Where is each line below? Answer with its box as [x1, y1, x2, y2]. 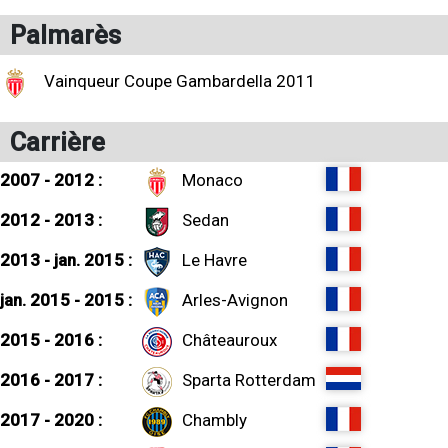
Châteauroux [182, 330, 277, 350]
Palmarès [10, 20, 121, 50]
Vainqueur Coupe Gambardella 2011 [40, 71, 316, 91]
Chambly [182, 410, 247, 430]
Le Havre [182, 250, 247, 270]
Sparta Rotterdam [182, 370, 316, 390]
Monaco [182, 170, 243, 190]
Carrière [10, 127, 105, 157]
